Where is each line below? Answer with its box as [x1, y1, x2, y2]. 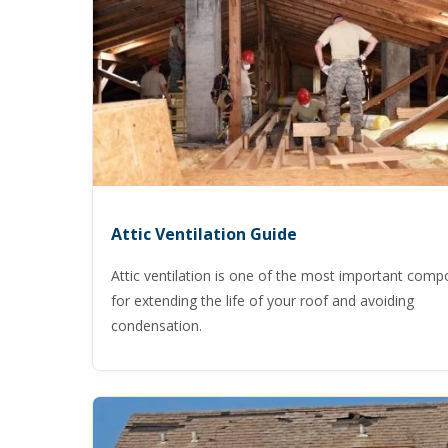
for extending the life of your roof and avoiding [111, 291, 414, 310]
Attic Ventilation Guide [111, 223, 297, 245]
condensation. [111, 316, 202, 335]
